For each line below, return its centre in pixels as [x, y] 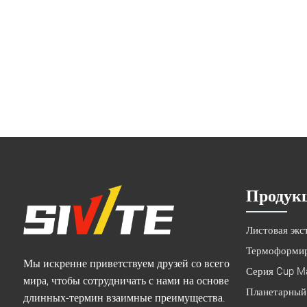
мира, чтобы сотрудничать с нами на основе [126, 281]
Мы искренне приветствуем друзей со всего [126, 264]
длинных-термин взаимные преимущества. [124, 298]
